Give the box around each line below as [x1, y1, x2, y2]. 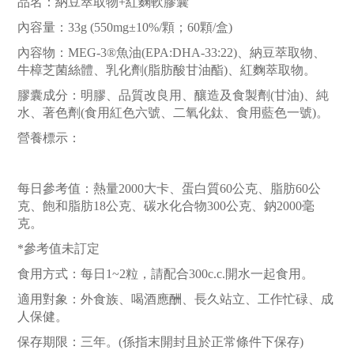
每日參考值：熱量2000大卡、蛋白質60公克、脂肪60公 [17, 182, 321, 196]
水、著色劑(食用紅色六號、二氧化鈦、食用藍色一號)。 [17, 106, 329, 120]
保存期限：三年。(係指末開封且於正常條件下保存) [17, 335, 307, 349]
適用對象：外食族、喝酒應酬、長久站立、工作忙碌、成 [17, 292, 333, 307]
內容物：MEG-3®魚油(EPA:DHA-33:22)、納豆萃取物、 [17, 46, 326, 60]
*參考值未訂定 [17, 242, 100, 256]
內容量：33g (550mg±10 [17, 21, 149, 35]
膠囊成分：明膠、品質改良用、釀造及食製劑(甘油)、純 [17, 88, 329, 103]
